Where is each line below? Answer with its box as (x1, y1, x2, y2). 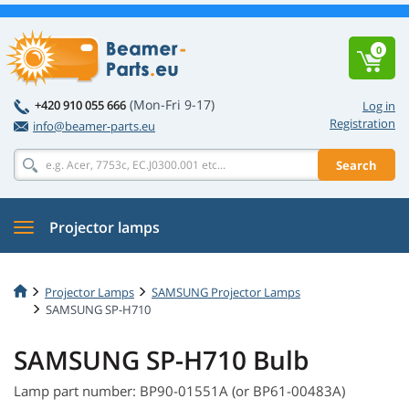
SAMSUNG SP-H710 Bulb (14, 342, 309, 378)
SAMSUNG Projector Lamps (152, 283, 300, 300)
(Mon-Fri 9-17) (130, 96, 215, 113)
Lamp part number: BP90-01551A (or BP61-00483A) (14, 382, 345, 401)
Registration (330, 115, 395, 131)
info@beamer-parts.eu (33, 118, 155, 134)
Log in (362, 98, 395, 114)
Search (336, 156, 377, 173)
